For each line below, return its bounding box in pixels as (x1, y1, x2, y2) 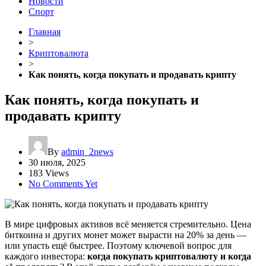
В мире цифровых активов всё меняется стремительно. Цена (5, 218, 251, 229)
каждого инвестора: (5, 251, 87, 261)
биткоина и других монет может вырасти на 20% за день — (5, 229, 246, 240)
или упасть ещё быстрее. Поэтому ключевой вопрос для (5, 240, 232, 251)
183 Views (28, 167, 69, 178)
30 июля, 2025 (28, 157, 85, 167)
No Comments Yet (28, 178, 97, 189)
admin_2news (61, 146, 113, 157)
